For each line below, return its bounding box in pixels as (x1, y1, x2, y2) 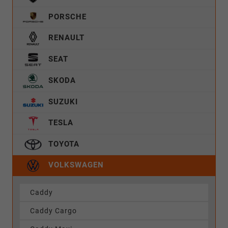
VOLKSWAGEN (46, 160, 104, 170)
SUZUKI (46, 97, 78, 107)
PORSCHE (46, 12, 87, 22)
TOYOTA (46, 139, 79, 149)
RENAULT (46, 33, 84, 43)
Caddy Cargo (30, 206, 77, 215)
